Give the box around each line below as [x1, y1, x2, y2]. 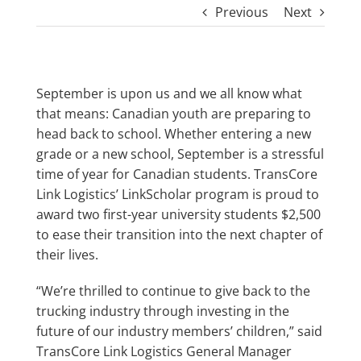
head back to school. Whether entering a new [35, 124, 311, 143]
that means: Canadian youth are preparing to [35, 104, 311, 122]
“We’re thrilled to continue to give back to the [35, 281, 310, 300]
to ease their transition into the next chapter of [35, 225, 322, 243]
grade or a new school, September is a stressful [35, 144, 324, 163]
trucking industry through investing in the [35, 301, 289, 320]
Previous [215, 3, 269, 21]
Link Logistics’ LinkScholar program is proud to [35, 185, 319, 203]
